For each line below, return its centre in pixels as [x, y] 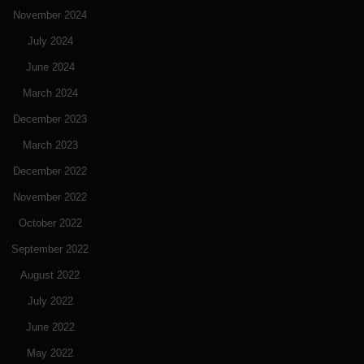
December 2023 [50, 119]
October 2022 [50, 223]
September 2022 [50, 249]
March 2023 [50, 145]
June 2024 [50, 67]
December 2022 [50, 171]
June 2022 [50, 327]
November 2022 [50, 197]
